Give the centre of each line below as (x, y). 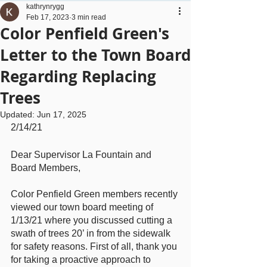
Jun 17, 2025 (62, 114)
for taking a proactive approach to (82, 260)
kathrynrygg (45, 7)
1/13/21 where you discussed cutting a (93, 220)
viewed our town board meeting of (83, 207)
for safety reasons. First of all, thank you (95, 246)
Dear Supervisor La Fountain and (82, 155)
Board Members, (46, 168)
